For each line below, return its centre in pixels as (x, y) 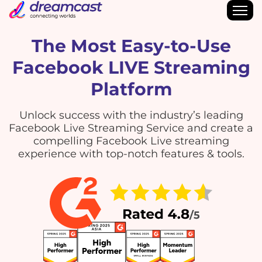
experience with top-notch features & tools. (131, 154)
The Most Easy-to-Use (131, 46)
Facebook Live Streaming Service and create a (131, 128)
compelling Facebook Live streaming (131, 141)
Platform (131, 89)
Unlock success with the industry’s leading (131, 115)
